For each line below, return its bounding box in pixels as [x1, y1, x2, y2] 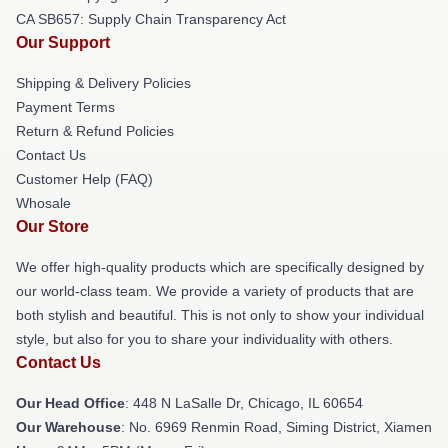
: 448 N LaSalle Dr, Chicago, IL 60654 [125, 395, 363, 411]
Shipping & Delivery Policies [16, 75, 191, 91]
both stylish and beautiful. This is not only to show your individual [16, 307, 424, 323]
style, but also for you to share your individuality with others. [16, 331, 393, 347]
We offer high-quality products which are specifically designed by [16, 259, 424, 275]
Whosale [16, 195, 71, 211]
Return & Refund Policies [16, 123, 174, 139]
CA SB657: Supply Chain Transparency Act [16, 11, 286, 27]
